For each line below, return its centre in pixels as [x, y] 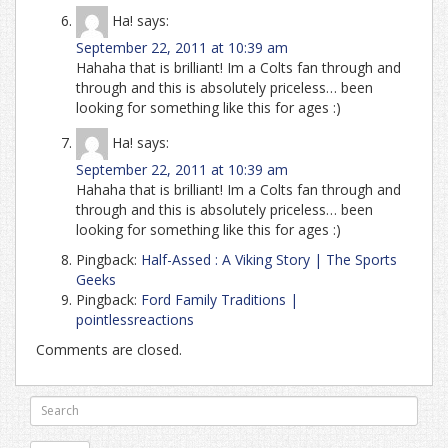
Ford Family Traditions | [219, 299]
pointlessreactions [135, 319]
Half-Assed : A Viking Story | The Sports [269, 259]
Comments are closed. [109, 349]
